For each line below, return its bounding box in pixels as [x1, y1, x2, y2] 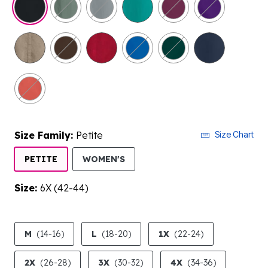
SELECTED [124, 153, 170, 164]
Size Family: [14, 129, 76, 141]
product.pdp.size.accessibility [14, 218, 139, 230]
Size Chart [215, 129, 254, 139]
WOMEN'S [83, 154, 125, 165]
